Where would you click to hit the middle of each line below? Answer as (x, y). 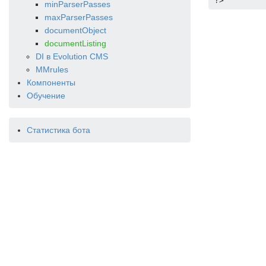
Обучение (46, 96)
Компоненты (51, 83)
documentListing (75, 43)
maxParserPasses (79, 17)
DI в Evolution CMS (72, 56)
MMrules (52, 69)
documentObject (75, 30)
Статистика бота (58, 130)
